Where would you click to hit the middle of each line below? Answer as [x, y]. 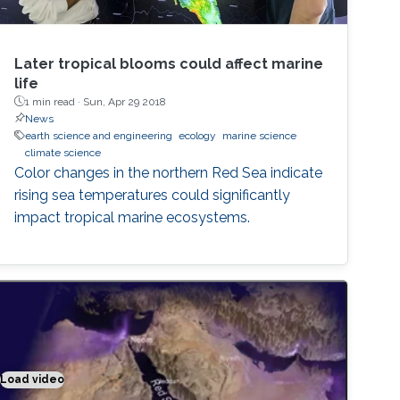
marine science [260, 135]
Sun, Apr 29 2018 [125, 101]
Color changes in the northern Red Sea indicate [169, 172]
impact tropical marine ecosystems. [133, 217]
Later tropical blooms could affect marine [169, 63]
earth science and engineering [99, 135]
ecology [198, 135]
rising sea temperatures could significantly [153, 195]
